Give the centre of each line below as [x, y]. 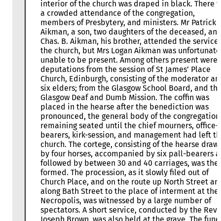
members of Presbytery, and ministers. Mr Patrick [128, 23]
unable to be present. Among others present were [129, 60]
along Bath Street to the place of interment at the [129, 191]
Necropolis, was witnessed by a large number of [126, 201]
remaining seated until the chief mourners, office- [129, 126]
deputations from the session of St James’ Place [126, 70]
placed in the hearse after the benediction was [125, 107]
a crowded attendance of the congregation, [118, 13]
